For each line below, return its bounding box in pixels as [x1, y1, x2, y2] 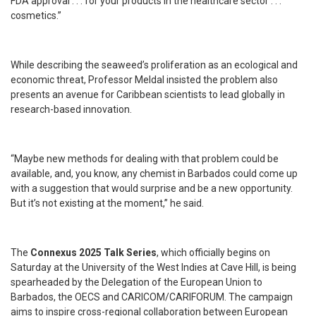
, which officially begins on [157, 247, 270, 259]
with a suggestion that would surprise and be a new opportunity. [11, 183, 293, 195]
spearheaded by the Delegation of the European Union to [11, 276, 262, 288]
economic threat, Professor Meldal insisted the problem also [11, 74, 278, 86]
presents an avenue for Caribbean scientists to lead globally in [11, 89, 285, 101]
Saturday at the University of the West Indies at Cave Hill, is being [11, 262, 296, 274]
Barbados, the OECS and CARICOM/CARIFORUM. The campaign [11, 291, 293, 303]
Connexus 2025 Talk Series [30, 247, 157, 259]
